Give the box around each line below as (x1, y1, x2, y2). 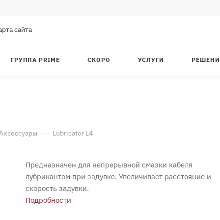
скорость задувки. (26, 184, 91, 193)
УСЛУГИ (138, 55, 164, 63)
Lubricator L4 (53, 129, 93, 137)
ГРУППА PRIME (10, 55, 60, 63)
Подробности (26, 195, 71, 205)
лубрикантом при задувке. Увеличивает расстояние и (26, 172, 211, 181)
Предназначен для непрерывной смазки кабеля (26, 160, 192, 169)
